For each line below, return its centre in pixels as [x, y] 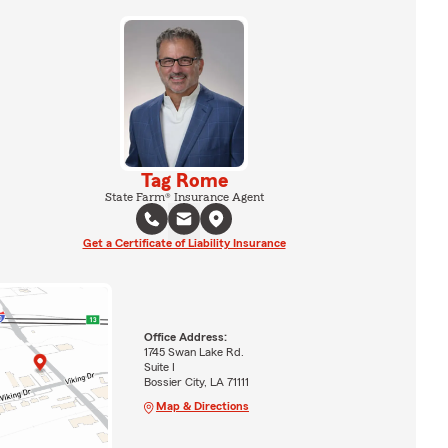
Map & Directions [202, 406]
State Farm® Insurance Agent [184, 196]
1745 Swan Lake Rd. [193, 352]
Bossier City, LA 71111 [196, 382]
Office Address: [185, 337]
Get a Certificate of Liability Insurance [184, 242]
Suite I [159, 367]
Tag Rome [184, 180]
